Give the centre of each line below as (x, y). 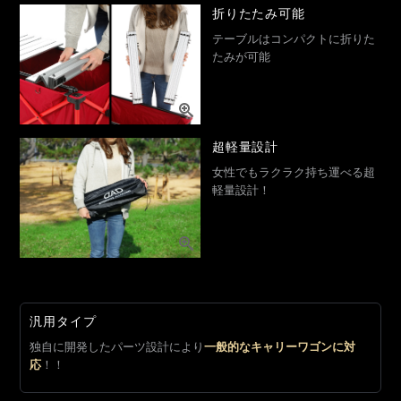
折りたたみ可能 (258, 14)
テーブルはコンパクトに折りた (293, 39)
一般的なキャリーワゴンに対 (280, 347)
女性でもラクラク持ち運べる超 (293, 173)
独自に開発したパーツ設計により (117, 347)
